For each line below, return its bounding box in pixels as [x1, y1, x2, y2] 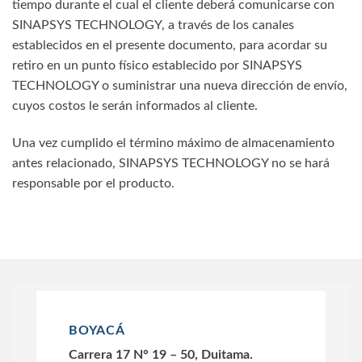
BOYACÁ [69, 323, 125, 337]
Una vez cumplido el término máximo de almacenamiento [12, 136, 335, 149]
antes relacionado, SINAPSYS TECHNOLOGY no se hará [12, 156, 330, 170]
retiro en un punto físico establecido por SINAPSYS [12, 58, 302, 72]
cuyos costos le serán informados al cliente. [12, 99, 258, 112]
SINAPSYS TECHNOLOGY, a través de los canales [12, 18, 294, 32]
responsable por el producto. [12, 176, 175, 190]
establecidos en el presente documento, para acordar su [12, 38, 327, 52]
